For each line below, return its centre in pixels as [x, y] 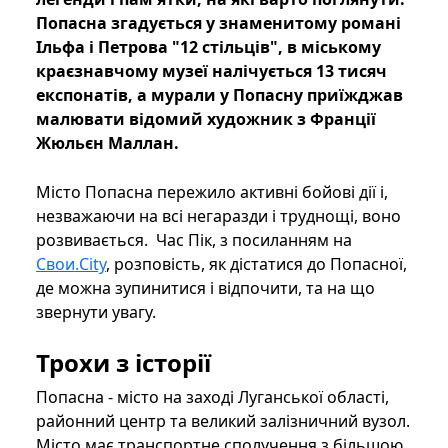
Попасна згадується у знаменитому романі [218, 23]
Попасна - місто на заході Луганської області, [212, 397]
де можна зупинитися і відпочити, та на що [205, 288]
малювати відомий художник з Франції [206, 119]
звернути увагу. [96, 312]
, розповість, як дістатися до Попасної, [256, 264]
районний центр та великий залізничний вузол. [223, 421]
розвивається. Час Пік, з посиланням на [194, 240]
